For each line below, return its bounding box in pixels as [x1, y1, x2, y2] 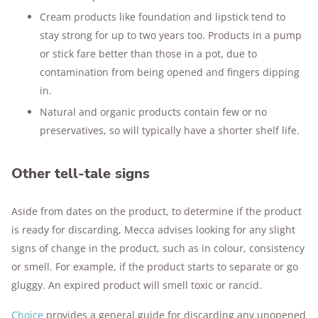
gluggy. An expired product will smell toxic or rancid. [11, 278, 262, 292]
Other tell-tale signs [11, 164, 150, 183]
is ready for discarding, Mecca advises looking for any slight [11, 223, 295, 236]
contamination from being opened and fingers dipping [40, 65, 300, 79]
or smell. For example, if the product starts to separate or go [11, 260, 298, 273]
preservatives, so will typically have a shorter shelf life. [40, 124, 300, 137]
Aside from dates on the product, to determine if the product [11, 204, 302, 218]
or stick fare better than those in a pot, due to [40, 47, 257, 60]
